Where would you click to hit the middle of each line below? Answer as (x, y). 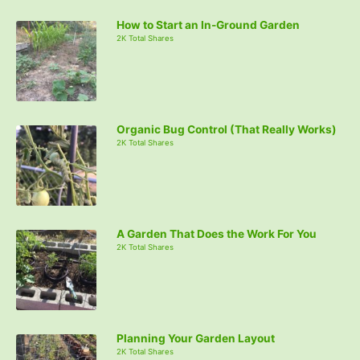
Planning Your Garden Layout (196, 339)
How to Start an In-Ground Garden (208, 25)
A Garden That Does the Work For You (217, 234)
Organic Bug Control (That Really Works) (227, 130)
